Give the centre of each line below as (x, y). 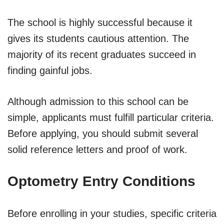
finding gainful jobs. (50, 70)
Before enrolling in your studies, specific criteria (112, 213)
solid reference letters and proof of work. (97, 149)
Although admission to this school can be (98, 101)
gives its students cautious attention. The (98, 38)
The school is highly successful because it (100, 22)
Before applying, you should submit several (103, 133)
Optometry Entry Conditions (101, 181)
